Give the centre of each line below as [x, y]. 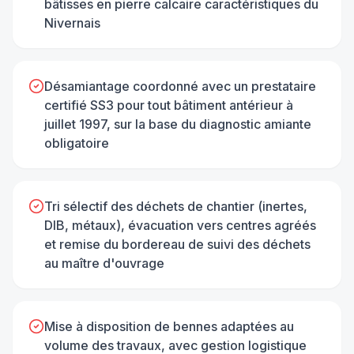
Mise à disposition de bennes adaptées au [169, 326]
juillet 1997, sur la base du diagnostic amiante [178, 124]
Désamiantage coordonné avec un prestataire [180, 86]
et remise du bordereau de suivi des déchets [177, 244]
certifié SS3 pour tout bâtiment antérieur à [169, 105]
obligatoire [77, 143]
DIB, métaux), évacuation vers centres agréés [180, 225]
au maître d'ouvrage [104, 263]
